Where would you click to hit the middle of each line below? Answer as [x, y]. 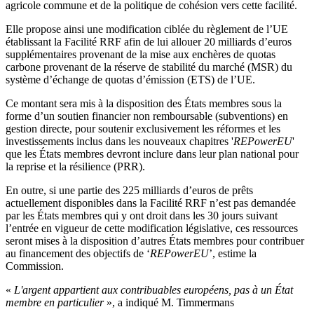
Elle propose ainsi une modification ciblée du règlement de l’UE [147, 29]
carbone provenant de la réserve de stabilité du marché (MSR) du [149, 67]
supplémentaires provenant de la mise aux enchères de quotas [141, 54]
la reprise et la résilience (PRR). [75, 166]
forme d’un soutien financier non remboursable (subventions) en [147, 116]
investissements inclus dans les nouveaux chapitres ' [120, 141]
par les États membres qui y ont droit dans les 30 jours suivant [142, 215]
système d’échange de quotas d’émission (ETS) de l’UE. [130, 79]
